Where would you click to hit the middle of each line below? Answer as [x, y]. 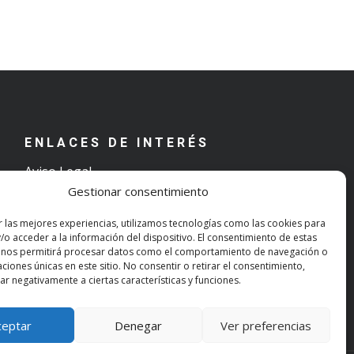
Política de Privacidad [87, 215]
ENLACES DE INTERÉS [117, 143]
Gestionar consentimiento [138, 191]
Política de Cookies [80, 237]
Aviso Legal [58, 171]
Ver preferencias [266, 325]
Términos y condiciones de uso [116, 193]
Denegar [138, 325]
